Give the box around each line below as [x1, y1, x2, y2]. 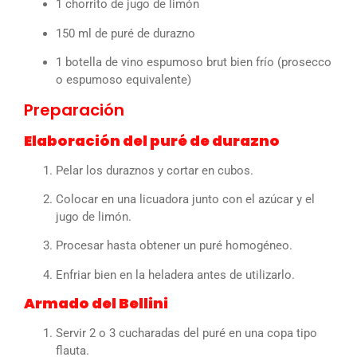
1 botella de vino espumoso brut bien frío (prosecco [56, 55, 331, 70]
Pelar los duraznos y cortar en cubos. [56, 163, 253, 178]
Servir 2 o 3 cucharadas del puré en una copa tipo [56, 326, 317, 341]
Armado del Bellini [24, 293, 168, 314]
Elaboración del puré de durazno [24, 130, 280, 151]
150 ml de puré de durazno [56, 25, 195, 41]
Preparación [24, 98, 124, 121]
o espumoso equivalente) [56, 73, 191, 88]
